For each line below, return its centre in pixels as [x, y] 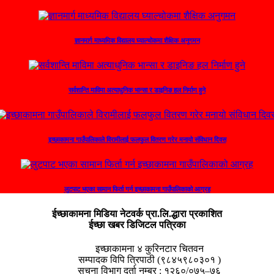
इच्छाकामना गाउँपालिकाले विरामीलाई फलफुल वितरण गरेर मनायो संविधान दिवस [137, 139]
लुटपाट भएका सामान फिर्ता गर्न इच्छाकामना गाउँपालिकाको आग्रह [137, 189]
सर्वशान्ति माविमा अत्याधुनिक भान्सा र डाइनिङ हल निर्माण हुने [137, 90]
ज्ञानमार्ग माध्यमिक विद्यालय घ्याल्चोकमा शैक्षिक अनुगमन [137, 40]
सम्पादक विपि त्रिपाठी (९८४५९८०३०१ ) [149, 259]
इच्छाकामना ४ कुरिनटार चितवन [149, 248]
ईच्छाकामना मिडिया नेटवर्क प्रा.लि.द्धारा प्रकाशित [137, 213]
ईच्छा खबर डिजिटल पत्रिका [137, 224]
